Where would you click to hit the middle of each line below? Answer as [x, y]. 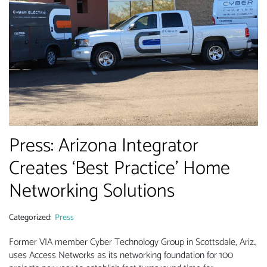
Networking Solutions [92, 192]
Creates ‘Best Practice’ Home [119, 169]
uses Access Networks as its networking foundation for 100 [121, 256]
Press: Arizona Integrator [104, 146]
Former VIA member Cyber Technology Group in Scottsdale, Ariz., [133, 243]
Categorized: [32, 218]
